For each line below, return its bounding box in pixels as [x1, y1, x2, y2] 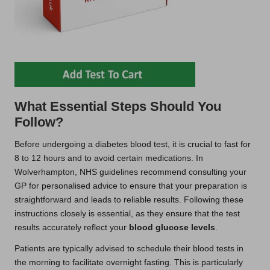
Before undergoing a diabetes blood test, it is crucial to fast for [14, 139, 251, 149]
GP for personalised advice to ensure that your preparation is [14, 181, 247, 190]
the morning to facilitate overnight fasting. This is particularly [14, 257, 243, 267]
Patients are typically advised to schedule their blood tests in [14, 243, 243, 253]
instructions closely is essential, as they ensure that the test [14, 209, 240, 218]
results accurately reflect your [14, 222, 129, 232]
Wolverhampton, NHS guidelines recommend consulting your [14, 167, 246, 177]
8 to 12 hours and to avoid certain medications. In [14, 153, 203, 163]
